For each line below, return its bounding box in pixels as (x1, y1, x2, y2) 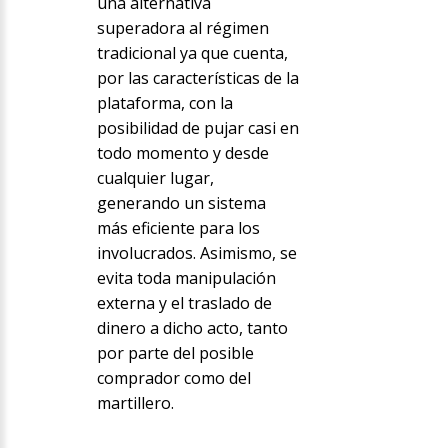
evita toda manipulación (96, 267, 276, 290)
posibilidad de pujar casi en (96, 117, 299, 140)
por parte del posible (96, 342, 254, 365)
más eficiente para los (96, 217, 260, 240)
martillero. (96, 392, 174, 415)
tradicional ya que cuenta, (96, 42, 288, 65)
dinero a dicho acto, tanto (96, 317, 288, 340)
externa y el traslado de (96, 292, 272, 315)
